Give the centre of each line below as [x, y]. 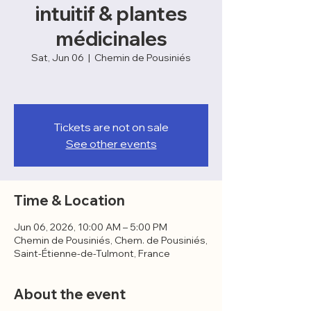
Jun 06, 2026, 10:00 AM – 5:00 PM [91, 227]
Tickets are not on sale [111, 127]
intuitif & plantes [111, 14]
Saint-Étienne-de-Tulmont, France [92, 253]
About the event [70, 294]
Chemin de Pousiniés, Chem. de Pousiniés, [111, 240]
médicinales [111, 39]
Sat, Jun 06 [58, 58]
